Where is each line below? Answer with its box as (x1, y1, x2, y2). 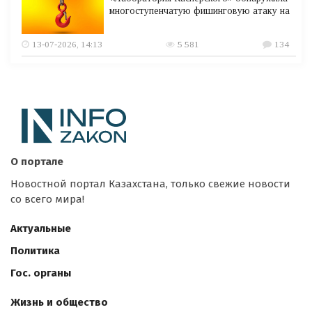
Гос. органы (10, 267, 71, 280)
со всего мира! (10, 193, 84, 206)
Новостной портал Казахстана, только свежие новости (10, 178, 290, 191)
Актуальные (10, 222, 71, 235)
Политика (10, 244, 60, 258)
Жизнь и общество (10, 296, 108, 309)
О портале (10, 155, 63, 169)
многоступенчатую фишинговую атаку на (109, 6, 290, 17)
